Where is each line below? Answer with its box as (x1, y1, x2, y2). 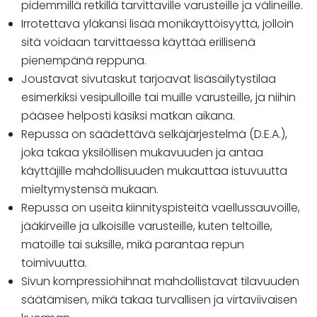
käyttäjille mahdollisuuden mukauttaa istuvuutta (21, 163, 287, 180)
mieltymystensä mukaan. (21, 181, 158, 198)
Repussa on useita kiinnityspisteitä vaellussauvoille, (21, 200, 300, 217)
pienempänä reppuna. (21, 52, 146, 69)
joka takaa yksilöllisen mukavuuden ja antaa (21, 144, 263, 161)
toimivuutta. (21, 255, 87, 272)
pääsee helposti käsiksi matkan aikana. (21, 108, 235, 125)
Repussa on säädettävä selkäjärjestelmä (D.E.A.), (21, 126, 287, 143)
